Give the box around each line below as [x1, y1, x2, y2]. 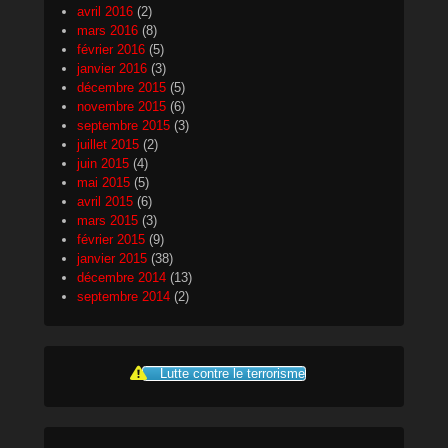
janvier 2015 [77, 251, 147, 267]
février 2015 [77, 232, 145, 248]
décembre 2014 [77, 270, 166, 286]
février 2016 [77, 42, 145, 58]
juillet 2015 [77, 137, 139, 153]
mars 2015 [77, 213, 138, 229]
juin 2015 [77, 156, 129, 172]
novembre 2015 [77, 99, 166, 115]
